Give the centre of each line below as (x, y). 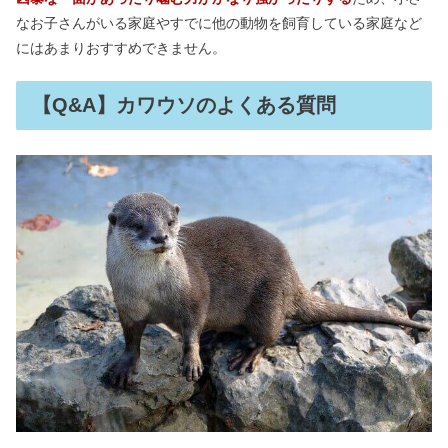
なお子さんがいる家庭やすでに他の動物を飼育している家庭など (219, 23)
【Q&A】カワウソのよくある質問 (184, 104)
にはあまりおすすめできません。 (121, 48)
